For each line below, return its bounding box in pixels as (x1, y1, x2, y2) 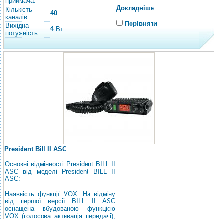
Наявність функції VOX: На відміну (5, 190, 115, 197)
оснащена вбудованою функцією (5, 205, 115, 212)
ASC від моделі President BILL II (5, 168, 115, 175)
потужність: (5, 29, 40, 37)
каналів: (5, 13, 29, 21)
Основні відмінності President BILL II (5, 160, 115, 168)
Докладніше (116, 4, 154, 12)
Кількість (5, 6, 32, 13)
